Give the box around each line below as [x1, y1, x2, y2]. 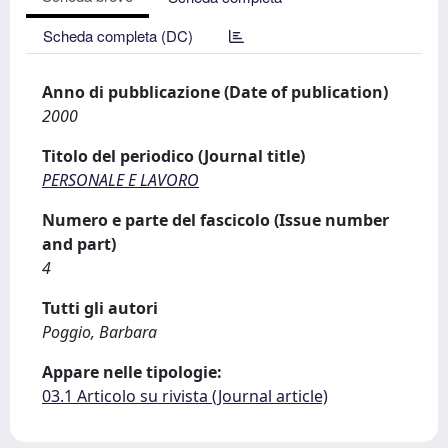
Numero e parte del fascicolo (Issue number [42, 209, 389, 231]
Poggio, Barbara [42, 321, 157, 343]
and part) [42, 233, 116, 255]
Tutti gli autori [42, 297, 158, 319]
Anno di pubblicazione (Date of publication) [42, 81, 388, 103]
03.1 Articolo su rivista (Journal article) [42, 385, 328, 407]
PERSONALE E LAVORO [42, 169, 199, 191]
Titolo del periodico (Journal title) [42, 145, 305, 167]
